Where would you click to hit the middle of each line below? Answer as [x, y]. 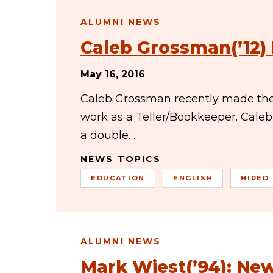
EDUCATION [118, 178]
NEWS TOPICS [121, 159]
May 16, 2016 [113, 74]
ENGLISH [193, 178]
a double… [108, 135]
